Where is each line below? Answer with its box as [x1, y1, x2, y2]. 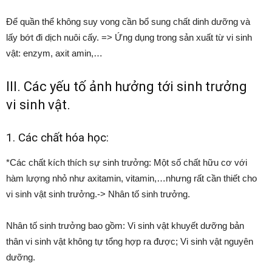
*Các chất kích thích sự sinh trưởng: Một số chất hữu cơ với [6, 157, 247, 168]
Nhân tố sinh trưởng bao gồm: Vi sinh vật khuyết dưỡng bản [6, 220, 244, 231]
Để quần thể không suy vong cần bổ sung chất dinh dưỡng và [6, 16, 250, 27]
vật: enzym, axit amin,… [6, 47, 103, 58]
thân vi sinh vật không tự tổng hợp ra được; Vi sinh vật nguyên [6, 236, 253, 246]
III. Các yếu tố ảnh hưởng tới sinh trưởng [6, 78, 247, 94]
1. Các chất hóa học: [6, 130, 109, 144]
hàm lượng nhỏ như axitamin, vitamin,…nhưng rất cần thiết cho [6, 172, 257, 183]
